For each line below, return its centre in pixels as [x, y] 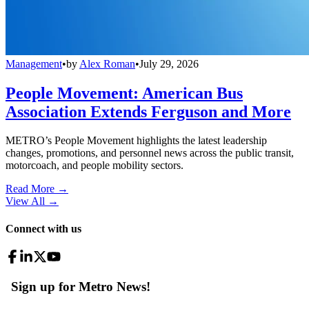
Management [34, 63]
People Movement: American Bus [124, 93]
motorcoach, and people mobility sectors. [94, 166]
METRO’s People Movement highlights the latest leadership [136, 141]
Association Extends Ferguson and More [148, 111]
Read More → [37, 189]
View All [25, 201]
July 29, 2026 [169, 63]
